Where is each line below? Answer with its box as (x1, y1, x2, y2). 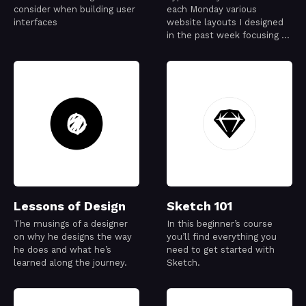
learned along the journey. (14, 258, 127, 268)
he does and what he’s (14, 245, 111, 255)
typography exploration (167, 43, 267, 54)
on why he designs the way (14, 232, 132, 242)
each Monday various (167, 4, 257, 15)
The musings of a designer (14, 219, 128, 229)
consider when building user (14, 4, 135, 15)
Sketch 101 (167, 199, 232, 214)
